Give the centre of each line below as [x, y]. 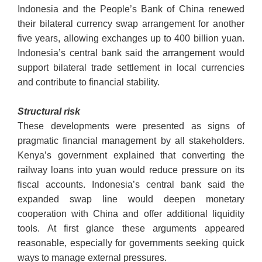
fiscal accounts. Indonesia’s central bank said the [131, 185]
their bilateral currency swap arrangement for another [131, 24]
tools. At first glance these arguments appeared [131, 229]
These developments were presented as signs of [131, 126]
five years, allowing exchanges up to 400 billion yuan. [131, 39]
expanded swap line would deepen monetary [131, 199]
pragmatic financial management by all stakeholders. [131, 141]
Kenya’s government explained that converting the [131, 156]
